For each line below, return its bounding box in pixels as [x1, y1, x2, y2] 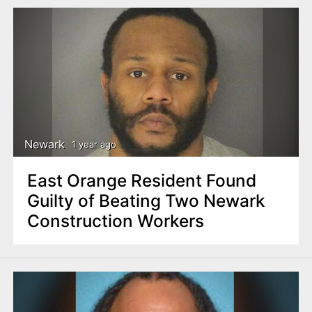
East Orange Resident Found [26, 169, 256, 191]
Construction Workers [26, 210, 204, 231]
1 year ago [71, 139, 116, 150]
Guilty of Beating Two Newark [26, 189, 265, 211]
